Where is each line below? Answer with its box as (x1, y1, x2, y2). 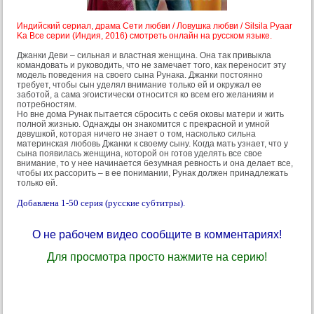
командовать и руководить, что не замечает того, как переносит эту (17, 60, 286, 70)
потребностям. (17, 99, 76, 109)
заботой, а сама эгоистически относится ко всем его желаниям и (17, 89, 274, 100)
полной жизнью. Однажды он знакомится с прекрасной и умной (17, 118, 270, 129)
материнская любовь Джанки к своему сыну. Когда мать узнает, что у (17, 138, 288, 149)
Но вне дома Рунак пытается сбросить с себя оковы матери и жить (17, 109, 284, 119)
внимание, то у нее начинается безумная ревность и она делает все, (17, 158, 293, 168)
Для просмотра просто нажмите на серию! (47, 250, 267, 263)
